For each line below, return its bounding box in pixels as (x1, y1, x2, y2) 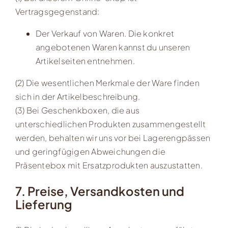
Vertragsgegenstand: (15, 6, 100, 17)
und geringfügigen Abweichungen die (15, 146, 166, 157)
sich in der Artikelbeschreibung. (15, 91, 140, 102)
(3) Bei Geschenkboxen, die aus (15, 104, 140, 116)
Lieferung (15, 196, 72, 212)
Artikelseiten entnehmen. (35, 55, 135, 66)
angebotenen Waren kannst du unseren (35, 41, 190, 52)
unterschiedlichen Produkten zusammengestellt (15, 118, 206, 129)
